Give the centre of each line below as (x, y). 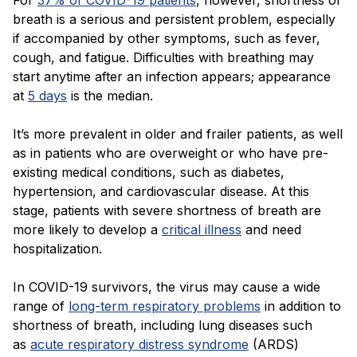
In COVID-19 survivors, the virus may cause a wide (167, 287)
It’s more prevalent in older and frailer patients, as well (178, 134)
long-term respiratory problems (165, 306)
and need (273, 230)
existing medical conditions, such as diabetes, (149, 173)
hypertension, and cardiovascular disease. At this (161, 192)
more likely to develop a (85, 230)
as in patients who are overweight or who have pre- (171, 153)
